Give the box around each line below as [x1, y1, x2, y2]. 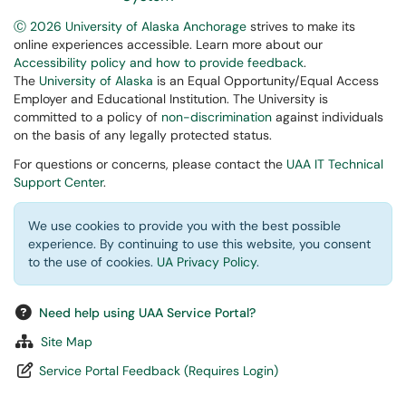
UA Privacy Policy [157, 254, 256, 270]
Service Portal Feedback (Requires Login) [38, 362, 278, 379]
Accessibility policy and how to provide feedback [14, 54, 304, 71]
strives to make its [246, 18, 355, 34]
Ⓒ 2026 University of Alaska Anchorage [14, 18, 246, 34]
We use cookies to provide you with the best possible [28, 217, 341, 234]
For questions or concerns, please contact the [14, 156, 286, 172]
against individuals [272, 109, 383, 125]
